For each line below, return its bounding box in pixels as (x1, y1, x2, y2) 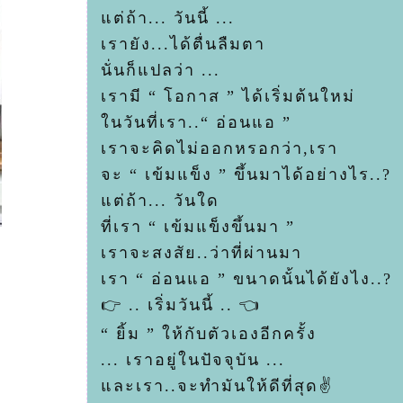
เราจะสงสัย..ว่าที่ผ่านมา (101, 244, 302, 262)
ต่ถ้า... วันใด (101, 192, 219, 210)
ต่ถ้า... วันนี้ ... (101, 9, 235, 27)
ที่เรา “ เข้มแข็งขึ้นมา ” (101, 218, 295, 236)
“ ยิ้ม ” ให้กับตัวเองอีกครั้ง (101, 325, 317, 343)
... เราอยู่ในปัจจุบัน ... (101, 351, 285, 369)
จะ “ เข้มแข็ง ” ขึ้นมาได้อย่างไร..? (101, 166, 391, 184)
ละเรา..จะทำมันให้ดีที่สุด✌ (101, 377, 333, 395)
